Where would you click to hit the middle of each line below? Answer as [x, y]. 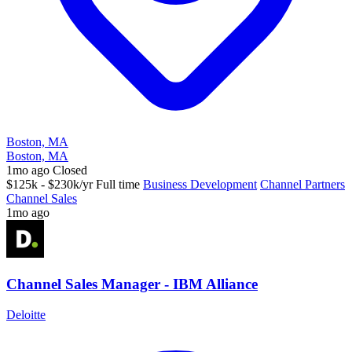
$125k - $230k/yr [49, 185]
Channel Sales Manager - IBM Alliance [132, 284]
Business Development [200, 185]
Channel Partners [302, 185]
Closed [70, 170]
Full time [118, 185]
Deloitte [26, 314]
